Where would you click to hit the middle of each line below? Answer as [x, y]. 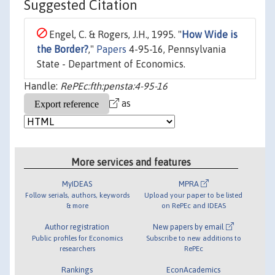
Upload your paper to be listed [194, 195]
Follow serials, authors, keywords [77, 195]
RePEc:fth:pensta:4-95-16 [114, 86]
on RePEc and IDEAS [193, 205]
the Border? [63, 49]
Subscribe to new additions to [193, 238]
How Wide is [210, 35]
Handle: [42, 86]
